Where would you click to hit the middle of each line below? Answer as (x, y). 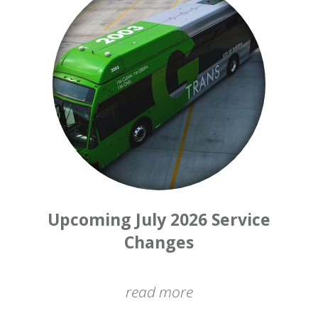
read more (159, 292)
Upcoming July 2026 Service (159, 219)
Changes (159, 242)
